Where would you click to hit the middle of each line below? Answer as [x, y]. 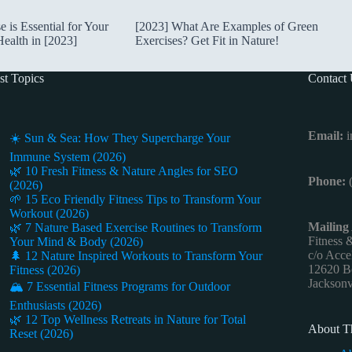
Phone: [326, 181]
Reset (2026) [41, 333]
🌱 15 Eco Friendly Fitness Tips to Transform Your [135, 199]
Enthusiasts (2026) [55, 305]
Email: [327, 135]
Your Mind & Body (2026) [76, 241]
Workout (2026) [49, 213]
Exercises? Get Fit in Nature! [207, 40]
